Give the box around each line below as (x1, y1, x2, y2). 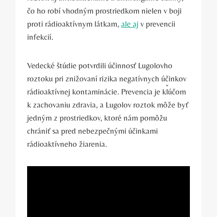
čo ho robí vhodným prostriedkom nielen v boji (27, 5, 182, 15)
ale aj (121, 18, 139, 29)
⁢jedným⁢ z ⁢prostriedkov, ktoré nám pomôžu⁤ (27, 112, 167, 123)
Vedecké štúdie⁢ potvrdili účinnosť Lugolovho (27, 60, 172, 70)
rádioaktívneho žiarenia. (27, 139, 107, 149)
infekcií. (27, 31, 53, 42)
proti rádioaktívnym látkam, (27, 18, 121, 29)
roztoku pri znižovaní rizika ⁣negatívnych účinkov (27, 73, 186, 83)
